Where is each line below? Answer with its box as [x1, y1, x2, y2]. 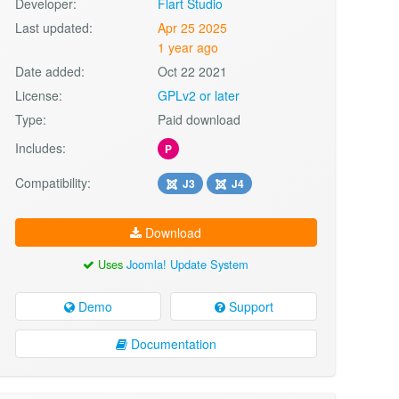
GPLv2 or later [158, 85, 240, 104]
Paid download [158, 110, 241, 128]
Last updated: [14, 18, 93, 37]
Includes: [14, 138, 66, 157]
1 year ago [158, 37, 219, 56]
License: [14, 85, 62, 104]
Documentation [126, 335, 216, 354]
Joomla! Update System [126, 255, 249, 273]
